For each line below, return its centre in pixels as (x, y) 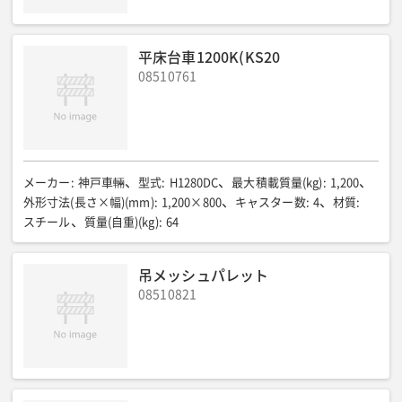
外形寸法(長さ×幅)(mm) (89, 202)
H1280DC (194, 183)
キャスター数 (270, 202)
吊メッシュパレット (204, 275)
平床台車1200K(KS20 (210, 57)
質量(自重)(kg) (121, 222)
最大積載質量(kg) (277, 183)
